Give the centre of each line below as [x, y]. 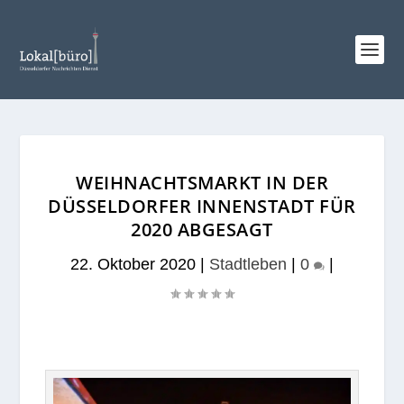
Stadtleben [248, 264]
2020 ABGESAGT [202, 230]
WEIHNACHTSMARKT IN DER [202, 183]
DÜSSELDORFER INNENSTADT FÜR [202, 206]
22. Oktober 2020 [133, 264]
